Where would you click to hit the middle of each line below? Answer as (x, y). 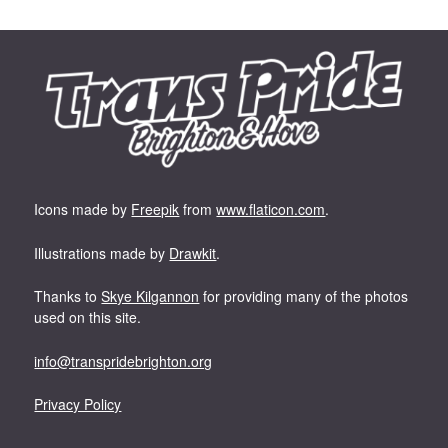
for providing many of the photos (304, 296)
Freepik (155, 209)
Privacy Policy (78, 404)
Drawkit (193, 252)
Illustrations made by (102, 252)
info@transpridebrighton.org (123, 360)
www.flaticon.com (271, 209)
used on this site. (88, 317)
